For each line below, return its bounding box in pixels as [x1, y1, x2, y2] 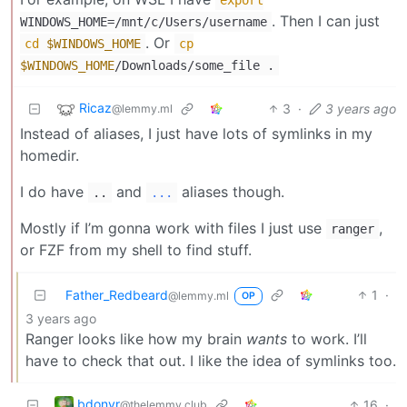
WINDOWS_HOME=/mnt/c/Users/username [20, 14, 267, 29]
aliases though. [177, 182, 284, 201]
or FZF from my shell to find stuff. [20, 240, 252, 259]
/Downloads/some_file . [114, 57, 274, 73]
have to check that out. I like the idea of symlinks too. [25, 351, 396, 370]
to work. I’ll [287, 329, 367, 348]
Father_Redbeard [65, 286, 168, 303]
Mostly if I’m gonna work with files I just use [20, 218, 326, 237]
